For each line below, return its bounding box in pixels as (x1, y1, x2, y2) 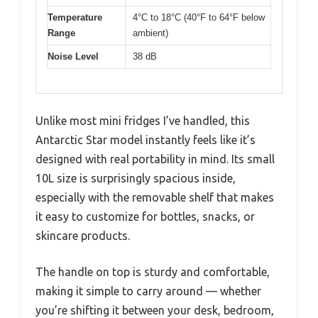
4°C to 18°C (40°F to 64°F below (133, 11, 265, 23)
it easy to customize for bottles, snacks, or (35, 210, 255, 224)
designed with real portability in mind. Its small (35, 153, 275, 166)
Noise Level (48, 50, 99, 62)
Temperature (48, 11, 102, 23)
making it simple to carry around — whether (35, 285, 261, 298)
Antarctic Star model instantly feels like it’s (35, 133, 256, 147)
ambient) (133, 27, 168, 38)
